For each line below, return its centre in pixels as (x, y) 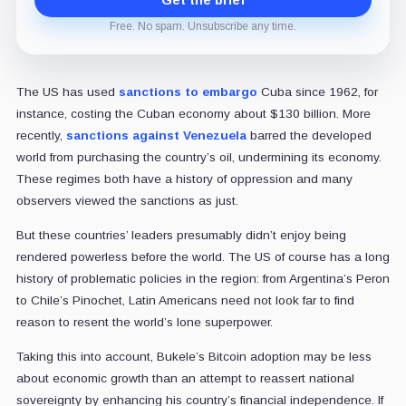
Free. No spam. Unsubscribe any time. (203, 27)
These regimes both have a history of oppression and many (184, 179)
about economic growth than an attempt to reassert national (185, 379)
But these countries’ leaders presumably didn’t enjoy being (181, 236)
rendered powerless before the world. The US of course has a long (203, 257)
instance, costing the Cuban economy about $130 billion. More (193, 114)
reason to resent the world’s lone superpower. (144, 323)
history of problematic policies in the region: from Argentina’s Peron (203, 279)
